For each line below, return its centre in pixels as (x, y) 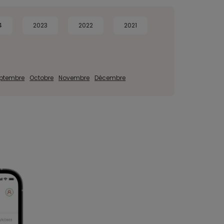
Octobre (42, 78)
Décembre (110, 78)
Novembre (74, 78)
